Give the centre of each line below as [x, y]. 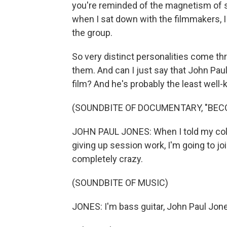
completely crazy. [107, 159]
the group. [92, 33]
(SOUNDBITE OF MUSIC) [120, 183]
